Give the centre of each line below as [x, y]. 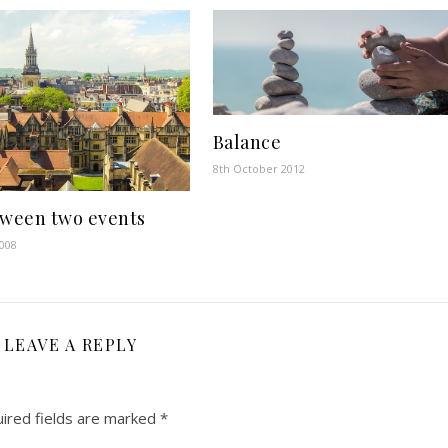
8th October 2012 [258, 169]
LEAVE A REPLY [70, 344]
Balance [247, 142]
